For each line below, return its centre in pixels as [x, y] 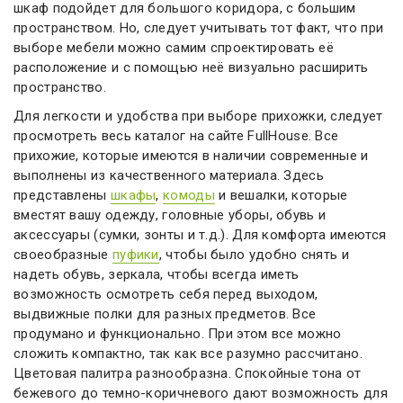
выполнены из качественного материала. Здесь [169, 175]
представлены [62, 195]
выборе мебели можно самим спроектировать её [174, 48]
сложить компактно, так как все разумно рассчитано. [188, 354]
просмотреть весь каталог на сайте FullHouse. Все [176, 136]
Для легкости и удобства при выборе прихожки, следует [198, 116]
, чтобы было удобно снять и [254, 255]
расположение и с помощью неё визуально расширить [191, 67]
